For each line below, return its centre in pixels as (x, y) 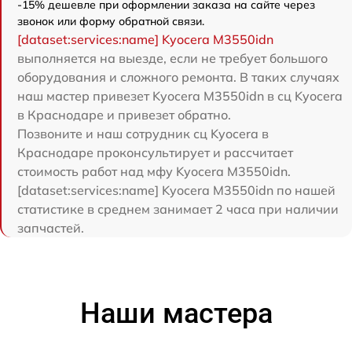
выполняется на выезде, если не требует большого (172, 59)
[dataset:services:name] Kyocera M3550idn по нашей (176, 191)
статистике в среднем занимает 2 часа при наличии (178, 209)
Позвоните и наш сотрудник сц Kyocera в (143, 134)
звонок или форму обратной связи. (111, 22)
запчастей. (51, 228)
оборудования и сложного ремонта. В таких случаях (178, 77)
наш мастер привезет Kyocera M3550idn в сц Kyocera (180, 96)
